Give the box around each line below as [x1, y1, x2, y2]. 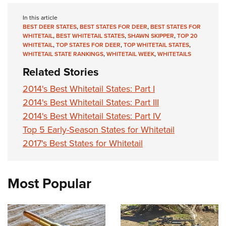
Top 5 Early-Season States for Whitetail [23, 123, 175, 136]
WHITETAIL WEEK [106, 49, 154, 59]
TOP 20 [177, 31, 197, 40]
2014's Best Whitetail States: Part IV [23, 109, 161, 123]
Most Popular [8, 173, 91, 194]
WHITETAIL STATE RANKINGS [23, 49, 103, 59]
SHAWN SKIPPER [128, 31, 174, 40]
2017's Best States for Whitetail [23, 137, 143, 150]
